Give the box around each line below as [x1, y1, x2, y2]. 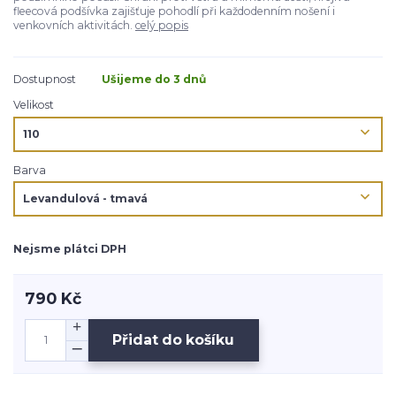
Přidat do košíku [112, 331, 235, 349]
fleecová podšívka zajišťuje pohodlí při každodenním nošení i [13, 4, 335, 19]
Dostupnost [13, 72, 76, 87]
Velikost [13, 98, 54, 112]
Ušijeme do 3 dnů [102, 72, 206, 87]
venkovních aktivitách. [13, 19, 135, 33]
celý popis [135, 19, 188, 33]
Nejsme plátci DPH [13, 242, 126, 256]
